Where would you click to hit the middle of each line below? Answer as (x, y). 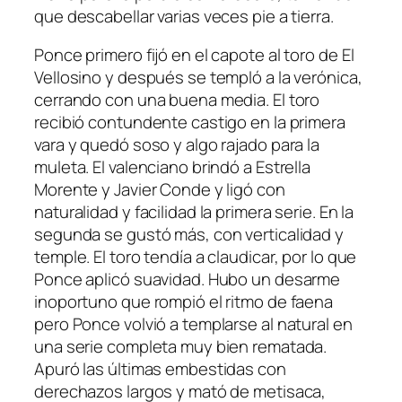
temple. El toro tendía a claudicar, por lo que (196, 257)
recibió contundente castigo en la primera (190, 122)
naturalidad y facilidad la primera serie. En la (194, 212)
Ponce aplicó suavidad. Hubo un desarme (188, 280)
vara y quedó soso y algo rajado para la (177, 145)
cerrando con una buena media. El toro (177, 100)
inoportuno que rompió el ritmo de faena (184, 302)
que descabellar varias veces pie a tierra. (184, 16)
